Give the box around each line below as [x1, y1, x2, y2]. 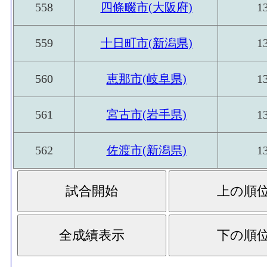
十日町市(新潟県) [100, 36, 193, 49]
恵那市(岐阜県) [106, 72, 187, 85]
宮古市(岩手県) [106, 107, 187, 121]
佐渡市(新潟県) [106, 143, 187, 157]
